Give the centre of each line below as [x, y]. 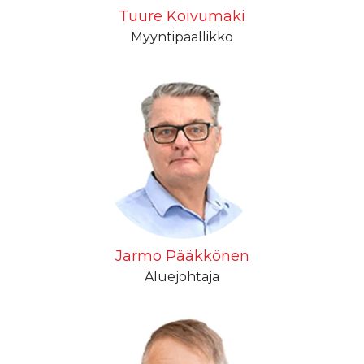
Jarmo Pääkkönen [182, 256]
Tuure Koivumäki [182, 16]
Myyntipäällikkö [182, 37]
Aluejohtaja [182, 277]
